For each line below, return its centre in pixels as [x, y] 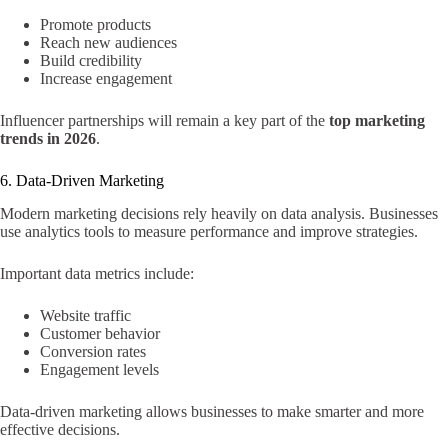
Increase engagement [106, 79]
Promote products [95, 25]
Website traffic [85, 316]
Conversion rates [93, 352]
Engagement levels [99, 370]
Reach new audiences [108, 43]
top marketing [377, 121]
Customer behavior [100, 334]
